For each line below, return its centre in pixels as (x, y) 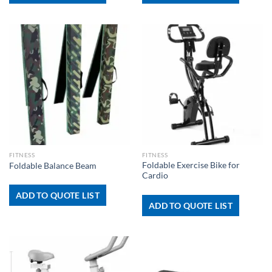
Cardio (155, 176)
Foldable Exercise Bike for (191, 165)
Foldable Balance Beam (53, 165)
